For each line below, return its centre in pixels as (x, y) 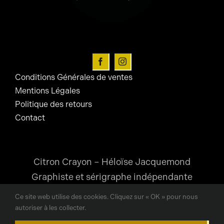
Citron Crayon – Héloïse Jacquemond (112, 162)
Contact (30, 118)
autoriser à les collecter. (50, 208)
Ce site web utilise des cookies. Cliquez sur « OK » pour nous (106, 197)
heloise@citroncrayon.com (112, 201)
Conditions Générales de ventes (73, 77)
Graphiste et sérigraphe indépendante (112, 177)
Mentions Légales (47, 91)
